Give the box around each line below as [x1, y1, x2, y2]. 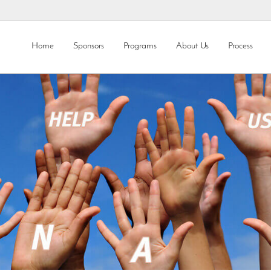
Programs [123, 42, 157, 51]
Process [228, 42, 253, 51]
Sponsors [73, 42, 104, 51]
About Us [176, 42, 209, 51]
